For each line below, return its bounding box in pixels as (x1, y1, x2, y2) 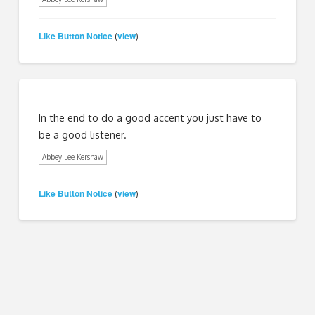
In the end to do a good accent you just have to (39, 110, 262, 124)
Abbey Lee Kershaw (42, 152, 104, 161)
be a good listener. (39, 127, 127, 141)
